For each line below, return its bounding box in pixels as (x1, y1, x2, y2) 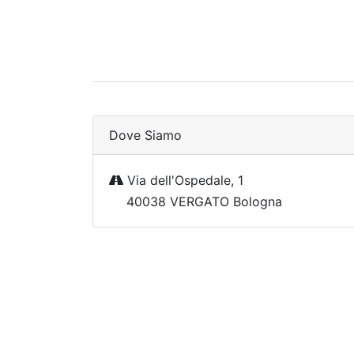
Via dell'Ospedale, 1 (123, 172, 243, 188)
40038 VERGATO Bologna (126, 194, 282, 209)
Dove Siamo (109, 127, 182, 143)
